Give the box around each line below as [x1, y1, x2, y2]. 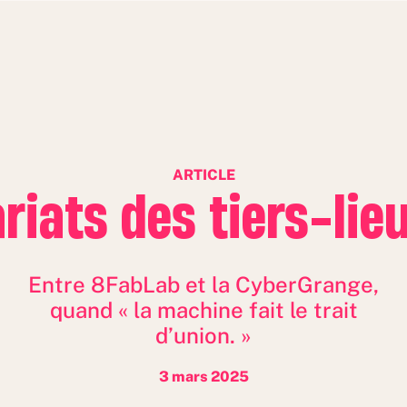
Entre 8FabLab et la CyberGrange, [28, 272, 379, 297]
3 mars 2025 [158, 368, 249, 385]
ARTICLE [172, 166, 235, 184]
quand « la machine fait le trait [49, 297, 358, 323]
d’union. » [155, 323, 252, 348]
